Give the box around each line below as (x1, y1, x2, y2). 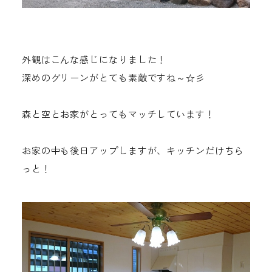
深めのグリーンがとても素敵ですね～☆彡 (21, 71, 205, 84)
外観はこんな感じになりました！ (21, 53, 167, 66)
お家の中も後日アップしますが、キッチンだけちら (21, 144, 244, 157)
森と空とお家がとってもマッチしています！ (21, 107, 215, 121)
